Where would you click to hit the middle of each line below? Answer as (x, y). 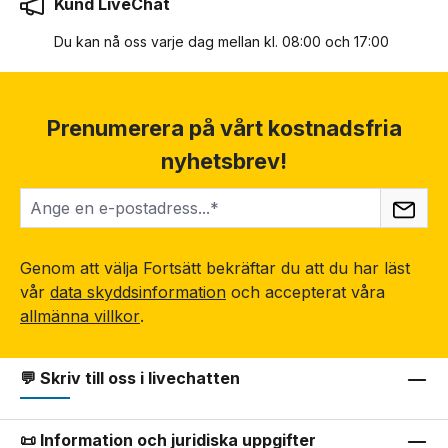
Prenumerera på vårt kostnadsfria (224, 128)
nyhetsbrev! (224, 161)
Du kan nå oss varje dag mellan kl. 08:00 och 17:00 (221, 42)
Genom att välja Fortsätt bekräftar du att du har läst (215, 268)
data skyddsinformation (138, 292)
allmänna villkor (80, 316)
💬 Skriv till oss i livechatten (130, 378)
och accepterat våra (308, 292)
